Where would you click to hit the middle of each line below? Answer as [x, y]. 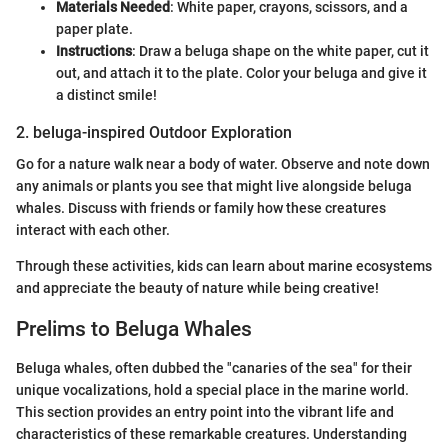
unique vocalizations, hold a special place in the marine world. [212, 389]
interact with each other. [93, 230]
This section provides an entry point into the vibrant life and [205, 411]
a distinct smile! [106, 94]
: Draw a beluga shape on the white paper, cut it [280, 50]
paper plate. [94, 28]
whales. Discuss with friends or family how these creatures [201, 208]
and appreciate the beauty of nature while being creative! [197, 288]
